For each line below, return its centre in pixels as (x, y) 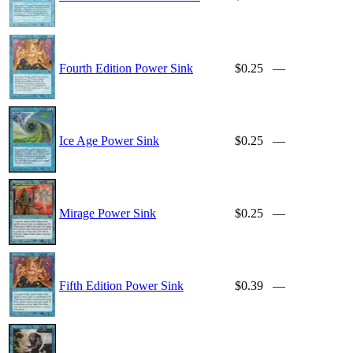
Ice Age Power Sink (109, 141)
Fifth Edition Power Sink (121, 286)
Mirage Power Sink (108, 214)
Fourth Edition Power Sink (126, 69)
